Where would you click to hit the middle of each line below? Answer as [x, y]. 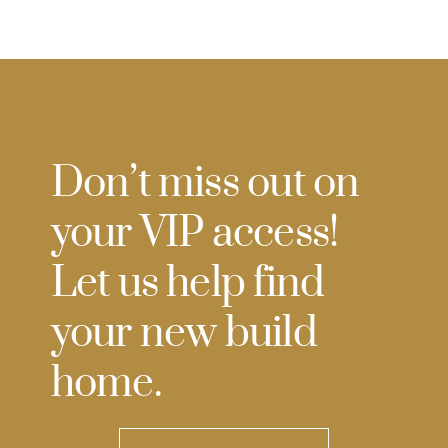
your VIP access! [194, 233]
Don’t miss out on [205, 183]
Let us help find [187, 283]
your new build [183, 333]
